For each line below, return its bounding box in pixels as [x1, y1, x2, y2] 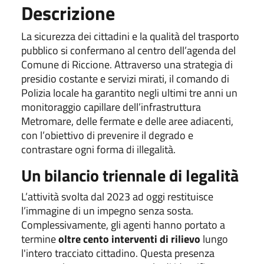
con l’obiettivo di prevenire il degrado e [21, 127, 193, 143]
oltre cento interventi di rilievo [58, 230, 200, 247]
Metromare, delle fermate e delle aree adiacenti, [21, 113, 233, 129]
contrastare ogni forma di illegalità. [21, 141, 176, 157]
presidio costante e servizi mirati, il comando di [21, 70, 229, 87]
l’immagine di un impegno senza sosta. [21, 202, 193, 219]
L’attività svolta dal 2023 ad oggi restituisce [21, 188, 213, 204]
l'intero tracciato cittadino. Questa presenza [21, 245, 214, 261]
